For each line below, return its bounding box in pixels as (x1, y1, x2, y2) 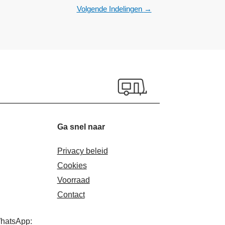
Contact (57, 190, 85, 199)
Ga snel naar (57, 122, 105, 131)
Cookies (57, 161, 87, 170)
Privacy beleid (57, 146, 108, 155)
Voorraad (57, 175, 90, 184)
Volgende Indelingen (76, 4, 144, 13)
